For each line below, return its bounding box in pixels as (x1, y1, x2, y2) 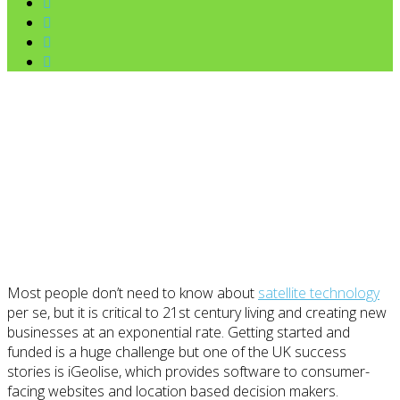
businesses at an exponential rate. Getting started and (7, 322, 350, 343)
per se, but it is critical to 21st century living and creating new (7, 303, 387, 323)
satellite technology (258, 283, 379, 304)
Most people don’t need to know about (7, 283, 258, 304)
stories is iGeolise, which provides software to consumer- (7, 362, 370, 382)
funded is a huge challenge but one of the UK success (7, 342, 346, 362)
